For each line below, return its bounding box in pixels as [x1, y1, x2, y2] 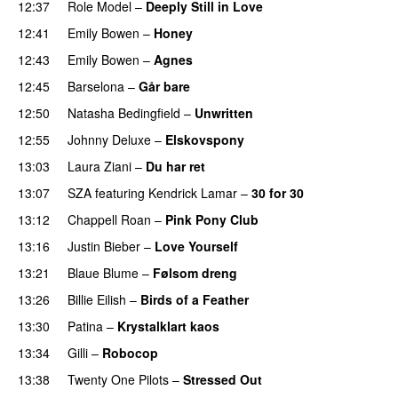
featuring [95, 183, 145, 202]
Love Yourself [155, 236, 238, 255]
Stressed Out [183, 370, 262, 388]
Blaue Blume [68, 263, 139, 282]
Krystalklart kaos [117, 316, 219, 335]
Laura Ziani [68, 156, 131, 175]
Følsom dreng [153, 263, 237, 282]
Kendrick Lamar [148, 183, 237, 202]
